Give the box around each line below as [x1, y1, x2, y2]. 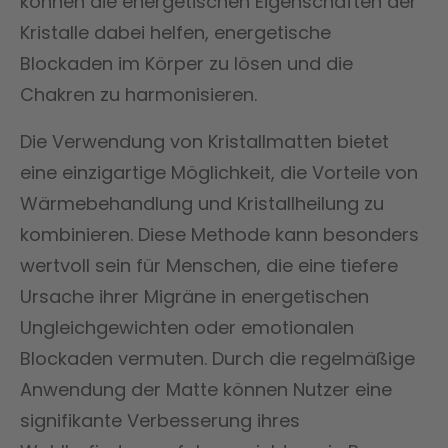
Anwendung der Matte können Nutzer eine [20, 376, 392, 402]
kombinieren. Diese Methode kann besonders [20, 221, 419, 247]
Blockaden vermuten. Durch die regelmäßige [20, 345, 415, 371]
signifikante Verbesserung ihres [20, 407, 300, 433]
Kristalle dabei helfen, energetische [20, 19, 331, 45]
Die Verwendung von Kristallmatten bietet [20, 128, 389, 154]
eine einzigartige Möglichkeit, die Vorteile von [20, 159, 418, 185]
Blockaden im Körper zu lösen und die [20, 50, 353, 76]
